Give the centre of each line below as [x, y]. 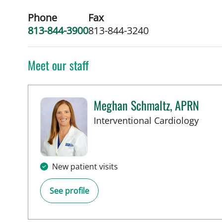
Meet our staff [58, 65]
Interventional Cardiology [146, 121]
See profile [69, 191]
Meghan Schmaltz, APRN [146, 105]
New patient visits [85, 166]
